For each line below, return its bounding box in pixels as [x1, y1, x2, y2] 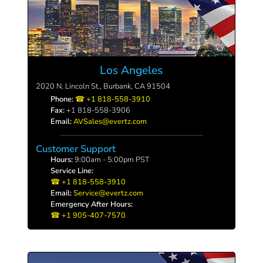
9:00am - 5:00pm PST [73, 154, 150, 166]
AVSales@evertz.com [73, 116, 147, 127]
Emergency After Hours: [50, 199, 133, 210]
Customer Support [35, 142, 116, 156]
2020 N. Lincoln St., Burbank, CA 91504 [35, 81, 170, 92]
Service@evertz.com [73, 188, 144, 199]
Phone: [50, 94, 74, 105]
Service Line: [50, 166, 94, 177]
